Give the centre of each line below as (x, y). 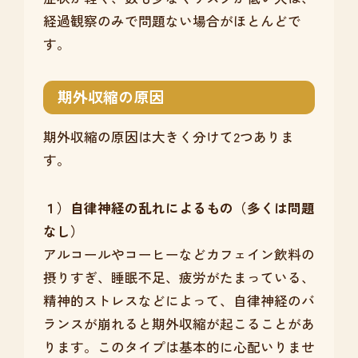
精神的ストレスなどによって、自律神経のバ (179, 301)
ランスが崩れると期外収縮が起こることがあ (179, 324)
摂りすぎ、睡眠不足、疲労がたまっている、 (179, 278)
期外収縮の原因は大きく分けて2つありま (168, 137)
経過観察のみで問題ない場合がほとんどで (172, 20)
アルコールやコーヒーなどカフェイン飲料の (179, 255)
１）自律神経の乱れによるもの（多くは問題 (179, 208)
